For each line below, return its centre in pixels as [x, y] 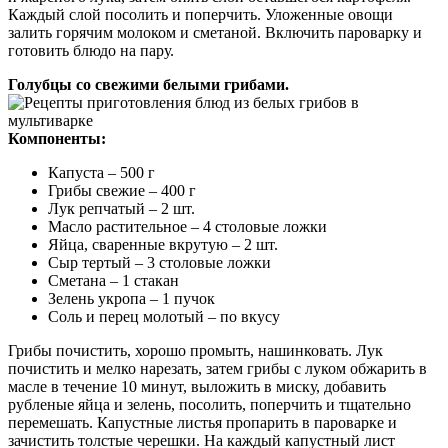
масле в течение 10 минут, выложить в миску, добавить [197, 387]
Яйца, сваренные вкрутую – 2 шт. [163, 245]
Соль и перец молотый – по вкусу [164, 317]
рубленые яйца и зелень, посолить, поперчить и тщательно [209, 405]
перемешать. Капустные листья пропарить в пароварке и [202, 423]
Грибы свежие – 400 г [122, 191]
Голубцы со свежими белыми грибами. [148, 85]
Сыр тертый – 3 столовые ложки [159, 263]
